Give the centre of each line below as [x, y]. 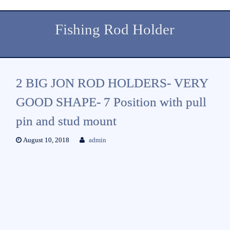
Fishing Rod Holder [115, 30]
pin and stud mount [66, 121]
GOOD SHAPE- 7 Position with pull [111, 102]
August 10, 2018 [45, 140]
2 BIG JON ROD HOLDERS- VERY [112, 83]
